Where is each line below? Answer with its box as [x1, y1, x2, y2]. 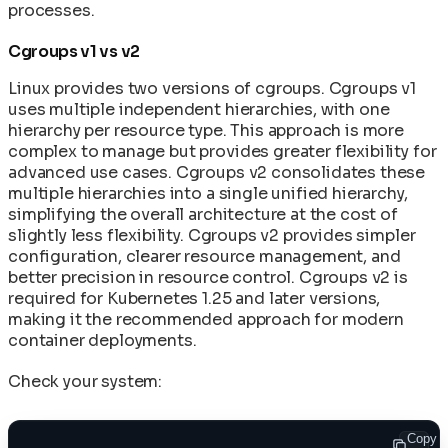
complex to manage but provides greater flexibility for [8, 140, 437, 162]
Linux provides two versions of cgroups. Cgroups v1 [8, 77, 416, 99]
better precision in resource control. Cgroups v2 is [8, 266, 408, 288]
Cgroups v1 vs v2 [8, 40, 140, 62]
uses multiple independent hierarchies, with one [8, 98, 390, 120]
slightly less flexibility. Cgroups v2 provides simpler [8, 224, 416, 246]
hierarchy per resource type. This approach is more [8, 119, 404, 141]
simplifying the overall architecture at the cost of [8, 203, 398, 225]
